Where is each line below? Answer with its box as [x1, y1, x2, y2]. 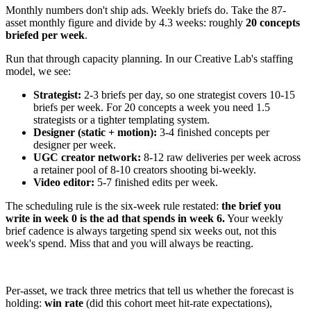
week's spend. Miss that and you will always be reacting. [6, 237, 253, 249]
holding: [6, 296, 44, 309]
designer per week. [33, 138, 116, 151]
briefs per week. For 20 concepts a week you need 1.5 [33, 101, 270, 113]
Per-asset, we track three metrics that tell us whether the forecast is [6, 284, 294, 296]
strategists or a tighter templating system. [33, 113, 210, 126]
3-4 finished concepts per [157, 126, 269, 138]
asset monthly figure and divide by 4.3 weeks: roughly [6, 16, 246, 28]
